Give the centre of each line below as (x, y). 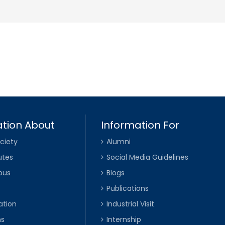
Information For (140, 125)
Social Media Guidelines (147, 157)
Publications (127, 189)
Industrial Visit (130, 204)
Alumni (118, 142)
